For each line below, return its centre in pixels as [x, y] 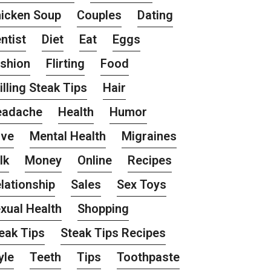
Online [95, 161]
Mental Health [68, 136]
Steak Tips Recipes [113, 233]
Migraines [149, 136]
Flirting [66, 64]
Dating [155, 15]
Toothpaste [149, 257]
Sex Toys [142, 185]
